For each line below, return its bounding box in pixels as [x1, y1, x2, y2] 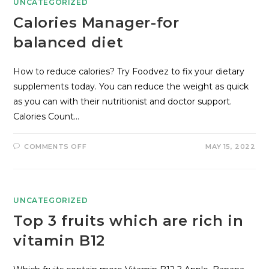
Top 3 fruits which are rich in [13, 212, 244, 229]
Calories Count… [13, 111, 80, 122]
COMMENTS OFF [24, 142, 87, 151]
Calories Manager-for [13, 14, 180, 31]
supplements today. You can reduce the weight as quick [13, 81, 249, 92]
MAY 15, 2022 [205, 142, 256, 151]
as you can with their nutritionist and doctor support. [13, 96, 232, 107]
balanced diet [13, 34, 124, 51]
